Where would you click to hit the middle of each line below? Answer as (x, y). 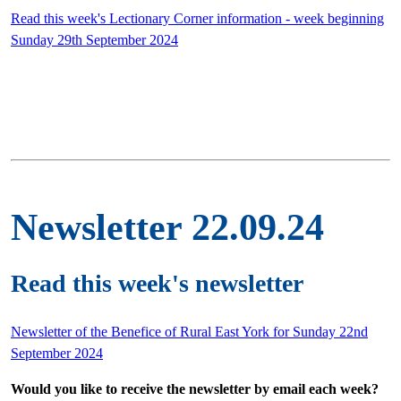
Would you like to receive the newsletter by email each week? (195, 388)
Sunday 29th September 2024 (94, 39)
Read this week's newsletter (157, 283)
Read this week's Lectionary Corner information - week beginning (197, 18)
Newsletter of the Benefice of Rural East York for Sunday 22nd (189, 331)
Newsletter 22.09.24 (167, 227)
